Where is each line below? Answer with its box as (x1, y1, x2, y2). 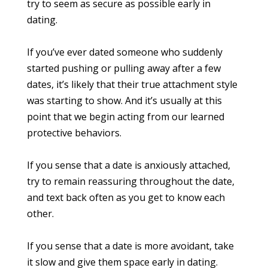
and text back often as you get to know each (27, 191, 225, 205)
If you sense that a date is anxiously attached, (27, 159, 230, 172)
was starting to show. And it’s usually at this (27, 94, 222, 108)
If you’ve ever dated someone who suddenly (27, 45, 223, 59)
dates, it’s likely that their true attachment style (27, 78, 237, 92)
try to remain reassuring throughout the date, (27, 175, 234, 188)
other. (27, 207, 54, 221)
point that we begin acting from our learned (27, 110, 224, 124)
